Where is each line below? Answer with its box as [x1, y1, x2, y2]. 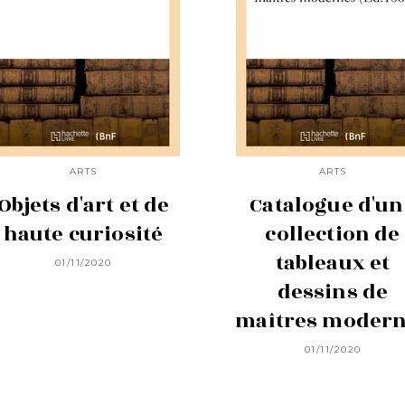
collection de [265, 218, 400, 250]
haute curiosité [3, 218, 164, 250]
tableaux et [275, 247, 391, 278]
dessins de [277, 276, 389, 307]
